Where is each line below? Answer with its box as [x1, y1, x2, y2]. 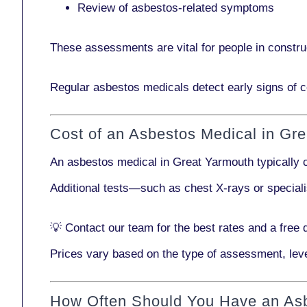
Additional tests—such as [50, 182, 184, 195]
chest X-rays [184, 182, 250, 195]
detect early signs [193, 80, 284, 94]
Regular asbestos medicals [50, 80, 193, 94]
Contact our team [65, 221, 153, 234]
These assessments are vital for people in [50, 40, 268, 54]
